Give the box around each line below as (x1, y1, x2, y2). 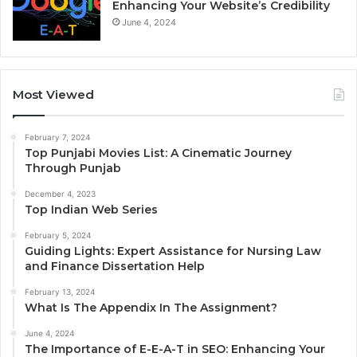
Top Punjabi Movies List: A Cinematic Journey (25, 146, 292, 161)
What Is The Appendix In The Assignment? (25, 300, 277, 316)
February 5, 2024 (25, 230, 91, 241)
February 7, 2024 (25, 132, 90, 143)
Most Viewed (13, 87, 94, 103)
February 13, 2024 (25, 287, 95, 297)
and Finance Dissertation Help (25, 259, 205, 274)
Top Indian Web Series (25, 202, 158, 218)
